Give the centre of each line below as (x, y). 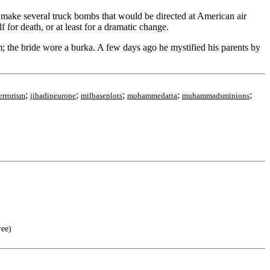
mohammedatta (152, 96)
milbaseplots (102, 96)
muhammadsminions (216, 96)
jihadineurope (53, 96)
